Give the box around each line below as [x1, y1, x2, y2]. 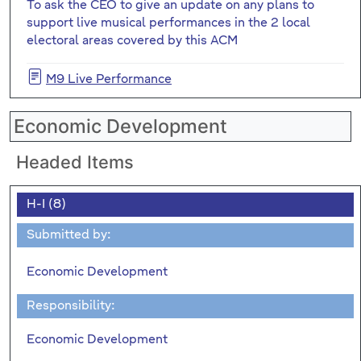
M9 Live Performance [46, 73, 172, 85]
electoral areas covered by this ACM [27, 34, 238, 47]
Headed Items [16, 151, 134, 172]
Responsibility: [27, 299, 115, 312]
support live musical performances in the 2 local [27, 16, 310, 29]
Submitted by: [27, 228, 111, 241]
